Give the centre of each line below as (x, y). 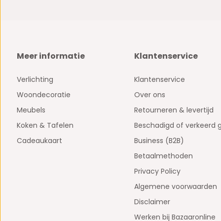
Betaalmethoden (163, 156)
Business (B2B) (159, 141)
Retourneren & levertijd (174, 110)
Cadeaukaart (39, 141)
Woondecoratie (43, 95)
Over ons (149, 95)
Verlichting (35, 80)
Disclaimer (152, 202)
